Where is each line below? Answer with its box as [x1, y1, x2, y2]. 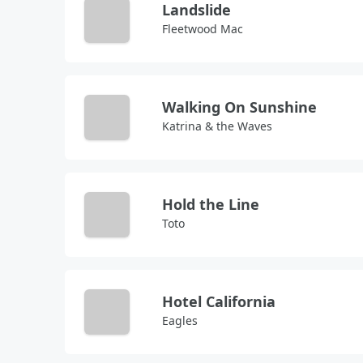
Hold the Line [162, 194, 259, 214]
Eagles [162, 313, 198, 328]
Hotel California [162, 292, 275, 311]
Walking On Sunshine [162, 97, 317, 117]
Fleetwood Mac [162, 21, 243, 36]
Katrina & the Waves [162, 118, 272, 134]
